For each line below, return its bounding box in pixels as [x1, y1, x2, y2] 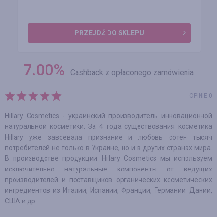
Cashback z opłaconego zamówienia [70, 68, 194, 77]
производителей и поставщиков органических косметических [5, 176, 212, 184]
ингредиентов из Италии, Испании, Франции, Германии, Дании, [5, 186, 212, 194]
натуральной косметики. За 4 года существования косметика [5, 123, 212, 130]
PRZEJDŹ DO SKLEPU [74, 29, 144, 37]
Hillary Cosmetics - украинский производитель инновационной [5, 112, 212, 120]
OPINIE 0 [189, 93, 212, 99]
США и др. [5, 197, 37, 205]
